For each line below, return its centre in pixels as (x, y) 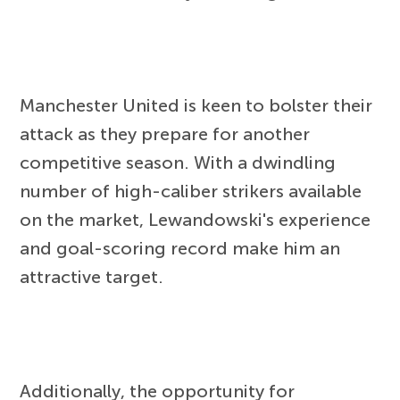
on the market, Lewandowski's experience (196, 220)
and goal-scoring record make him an (180, 249)
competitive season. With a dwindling (178, 163)
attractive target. (92, 277)
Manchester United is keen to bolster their (196, 106)
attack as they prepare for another (165, 134)
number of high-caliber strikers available (191, 192)
